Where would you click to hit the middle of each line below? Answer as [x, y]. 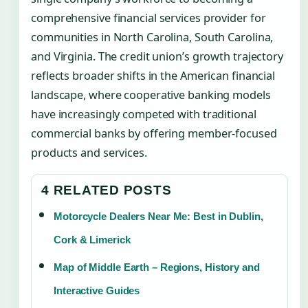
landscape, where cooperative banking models [151, 95]
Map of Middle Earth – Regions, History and [157, 267]
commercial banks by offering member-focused [154, 133]
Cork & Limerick [92, 240]
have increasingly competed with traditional [144, 114]
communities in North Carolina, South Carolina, [152, 37]
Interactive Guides [97, 291]
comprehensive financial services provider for [148, 18]
